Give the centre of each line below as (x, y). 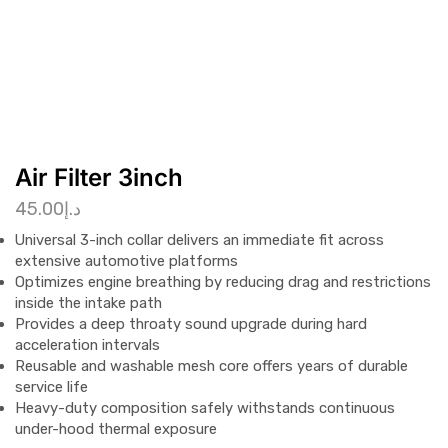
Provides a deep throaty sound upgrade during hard (191, 323)
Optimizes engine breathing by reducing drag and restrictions (223, 281)
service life (51, 386)
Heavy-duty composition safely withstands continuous (205, 407)
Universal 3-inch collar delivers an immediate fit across (199, 239)
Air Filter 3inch (99, 178)
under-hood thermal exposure (116, 428)
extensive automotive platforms (126, 260)
